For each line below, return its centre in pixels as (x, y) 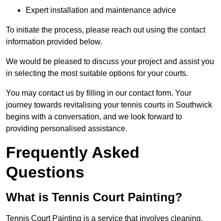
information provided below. (54, 42)
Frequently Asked (73, 153)
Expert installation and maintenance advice (101, 10)
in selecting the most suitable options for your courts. (97, 74)
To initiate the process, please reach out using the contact (106, 30)
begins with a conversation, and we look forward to (94, 117)
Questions (45, 172)
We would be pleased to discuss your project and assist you (110, 62)
